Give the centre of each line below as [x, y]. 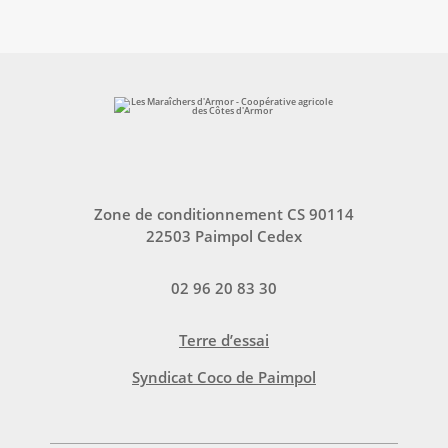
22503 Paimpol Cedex [224, 235]
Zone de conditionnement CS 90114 [224, 213]
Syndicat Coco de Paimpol [224, 376]
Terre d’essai [224, 339]
